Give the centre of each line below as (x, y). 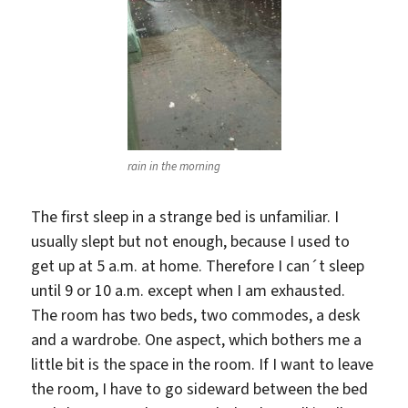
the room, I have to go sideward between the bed (200, 388)
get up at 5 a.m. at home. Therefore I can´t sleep (198, 265)
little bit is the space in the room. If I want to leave (203, 364)
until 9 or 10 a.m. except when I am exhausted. (189, 290)
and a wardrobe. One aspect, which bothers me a (197, 339)
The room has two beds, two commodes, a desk (196, 315)
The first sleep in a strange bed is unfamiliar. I (185, 216)
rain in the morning (173, 167)
